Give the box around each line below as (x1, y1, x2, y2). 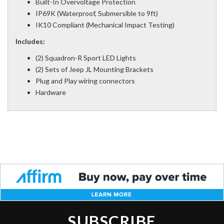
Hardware (35, 88, 66, 97)
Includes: (15, 37, 45, 46)
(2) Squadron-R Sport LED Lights (35, 53, 136, 62)
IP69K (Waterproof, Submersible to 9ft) (35, 9, 158, 18)
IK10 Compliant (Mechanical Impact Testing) (35, 20, 174, 29)
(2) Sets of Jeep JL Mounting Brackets (35, 65, 153, 74)
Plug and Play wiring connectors (35, 76, 135, 85)
